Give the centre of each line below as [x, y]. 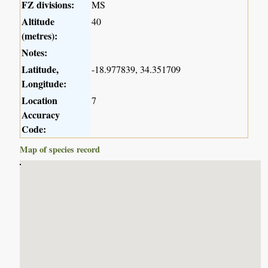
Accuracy [41, 115]
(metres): [40, 36]
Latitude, [40, 69]
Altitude [38, 22]
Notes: [35, 53]
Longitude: [44, 84]
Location [40, 100]
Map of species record [60, 150]
